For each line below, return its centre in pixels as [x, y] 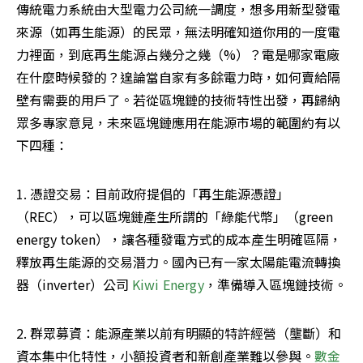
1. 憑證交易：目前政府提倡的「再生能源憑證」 [153, 194]
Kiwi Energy [168, 285]
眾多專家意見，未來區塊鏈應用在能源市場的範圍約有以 [178, 123]
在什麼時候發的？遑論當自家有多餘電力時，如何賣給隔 [178, 77]
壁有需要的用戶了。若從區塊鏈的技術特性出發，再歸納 [178, 100]
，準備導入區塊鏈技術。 [275, 285]
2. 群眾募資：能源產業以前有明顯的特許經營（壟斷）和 [179, 333]
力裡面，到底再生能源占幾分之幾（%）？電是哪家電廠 [178, 55]
